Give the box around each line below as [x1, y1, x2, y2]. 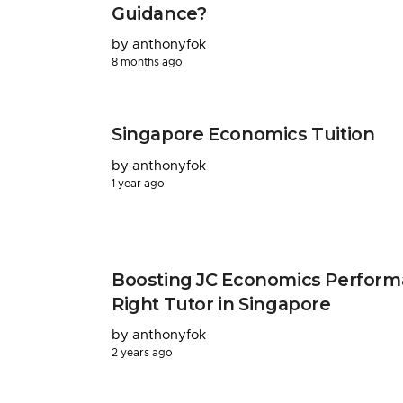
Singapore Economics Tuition [112, 123, 375, 146]
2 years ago [112, 347, 173, 359]
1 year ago [112, 177, 165, 189]
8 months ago [112, 57, 183, 68]
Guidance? [112, 2, 207, 24]
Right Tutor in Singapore [112, 292, 331, 315]
